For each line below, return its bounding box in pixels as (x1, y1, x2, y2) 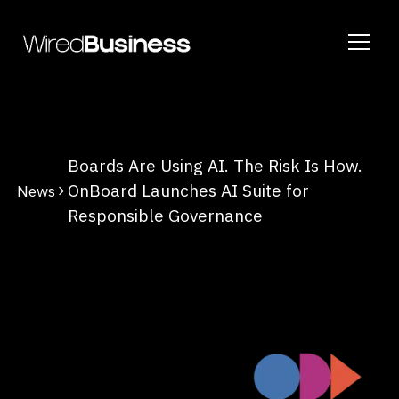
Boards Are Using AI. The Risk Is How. (68, 154, 363, 176)
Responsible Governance (68, 204, 264, 226)
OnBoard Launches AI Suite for (68, 179, 310, 201)
